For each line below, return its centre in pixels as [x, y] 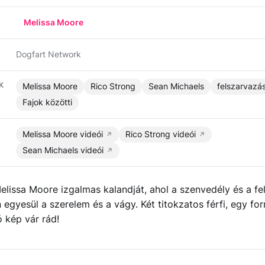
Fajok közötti [47, 102]
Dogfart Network [49, 54]
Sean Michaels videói [63, 150]
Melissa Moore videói [63, 134]
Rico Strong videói [161, 134]
